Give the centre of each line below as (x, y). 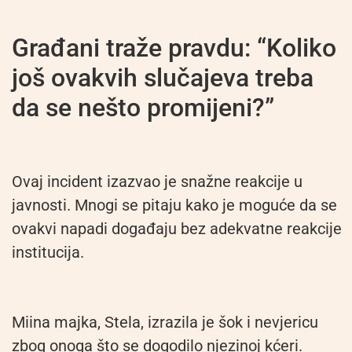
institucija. (48, 253)
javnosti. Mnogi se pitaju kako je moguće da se (174, 205)
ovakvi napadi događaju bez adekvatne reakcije (177, 229)
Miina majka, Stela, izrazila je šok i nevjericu (165, 323)
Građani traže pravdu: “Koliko (174, 48)
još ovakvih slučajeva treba (163, 78)
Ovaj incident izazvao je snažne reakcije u (157, 182)
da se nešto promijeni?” (143, 108)
